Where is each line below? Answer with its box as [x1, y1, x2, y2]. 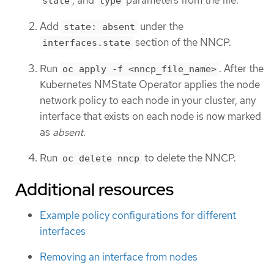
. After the [219, 61, 264, 75]
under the [138, 19, 183, 33]
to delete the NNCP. [142, 151, 236, 165]
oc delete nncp [62, 153, 139, 165]
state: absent [64, 21, 135, 32]
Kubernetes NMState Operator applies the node [40, 77, 260, 91]
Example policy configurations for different [40, 208, 236, 222]
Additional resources [15, 177, 174, 201]
